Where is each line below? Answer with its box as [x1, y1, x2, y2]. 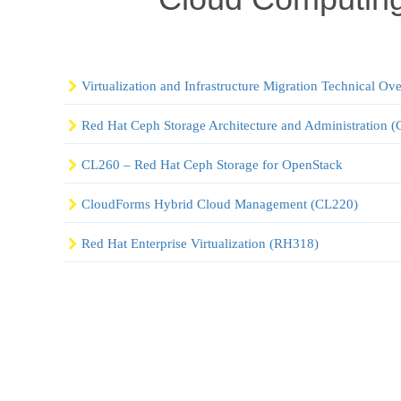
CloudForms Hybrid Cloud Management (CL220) [81, 196, 358, 211]
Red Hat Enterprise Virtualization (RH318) [81, 235, 319, 251]
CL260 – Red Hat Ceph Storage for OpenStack [81, 157, 343, 172]
